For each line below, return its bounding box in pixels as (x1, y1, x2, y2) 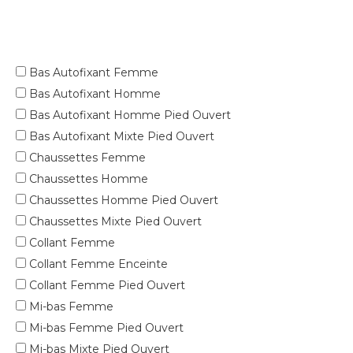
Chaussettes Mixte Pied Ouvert (26, 214, 202, 229)
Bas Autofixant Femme (26, 65, 158, 80)
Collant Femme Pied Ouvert (26, 278, 185, 293)
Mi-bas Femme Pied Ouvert (26, 321, 184, 336)
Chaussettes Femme (26, 150, 146, 165)
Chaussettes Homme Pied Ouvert (26, 193, 218, 208)
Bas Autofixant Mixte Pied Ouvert (26, 129, 214, 144)
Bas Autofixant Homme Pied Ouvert (26, 108, 231, 123)
